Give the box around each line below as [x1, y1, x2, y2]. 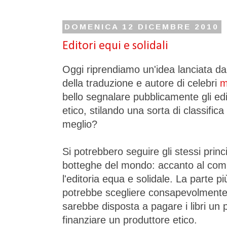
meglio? [62, 118, 97, 130]
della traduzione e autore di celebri [62, 77, 220, 89]
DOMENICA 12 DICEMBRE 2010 [64, 22, 219, 31]
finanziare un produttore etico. [62, 214, 197, 225]
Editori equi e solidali [62, 40, 168, 53]
